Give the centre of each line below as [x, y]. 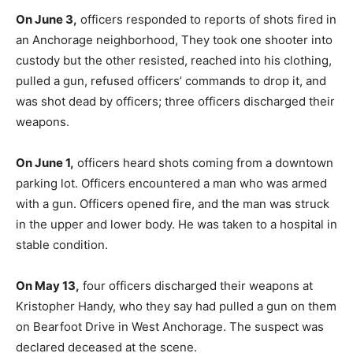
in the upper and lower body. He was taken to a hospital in [176, 224]
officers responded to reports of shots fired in [207, 19]
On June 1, [45, 163]
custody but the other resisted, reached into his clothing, [174, 60]
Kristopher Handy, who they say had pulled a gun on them [176, 306]
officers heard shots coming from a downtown [204, 163]
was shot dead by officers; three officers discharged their [175, 101]
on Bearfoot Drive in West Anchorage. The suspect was [170, 327]
